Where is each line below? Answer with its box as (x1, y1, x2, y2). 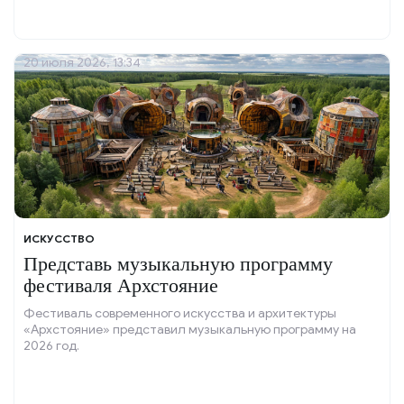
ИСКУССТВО (23, 232, 95, 245)
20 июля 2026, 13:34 (23, 55, 141, 70)
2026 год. (23, 338, 79, 353)
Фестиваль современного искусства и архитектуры (23, 306, 336, 321)
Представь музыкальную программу (23, 252, 333, 275)
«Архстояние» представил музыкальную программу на (23, 322, 356, 337)
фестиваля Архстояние (23, 274, 218, 297)
